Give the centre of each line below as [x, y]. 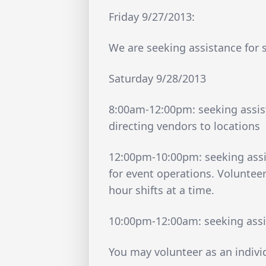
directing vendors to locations [185, 126]
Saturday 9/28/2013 [158, 79]
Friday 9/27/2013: [152, 17]
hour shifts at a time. [162, 190]
